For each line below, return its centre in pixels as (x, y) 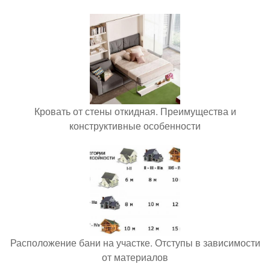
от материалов (135, 257)
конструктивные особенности (135, 125)
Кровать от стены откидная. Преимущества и (135, 111)
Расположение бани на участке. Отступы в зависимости (135, 242)
